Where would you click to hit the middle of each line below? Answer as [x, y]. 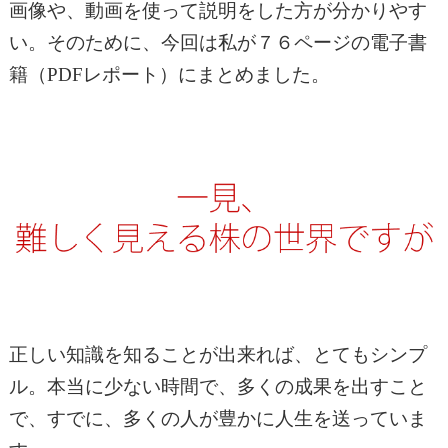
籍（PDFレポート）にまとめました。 [169, 74]
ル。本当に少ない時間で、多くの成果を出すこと [217, 386]
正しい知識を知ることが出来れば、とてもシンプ [217, 354]
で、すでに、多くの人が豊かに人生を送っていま [217, 418]
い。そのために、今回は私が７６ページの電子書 [217, 42]
